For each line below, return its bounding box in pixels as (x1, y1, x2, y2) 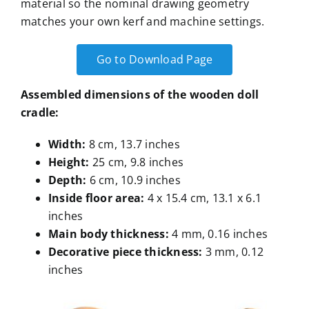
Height (48, 154, 86, 170)
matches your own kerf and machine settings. (20, 14, 265, 30)
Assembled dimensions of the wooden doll (20, 87, 259, 103)
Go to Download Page (96, 52, 213, 68)
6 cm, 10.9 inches (89, 172, 181, 188)
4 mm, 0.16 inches (172, 226, 268, 242)
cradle (20, 105, 56, 121)
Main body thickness (48, 226, 166, 242)
